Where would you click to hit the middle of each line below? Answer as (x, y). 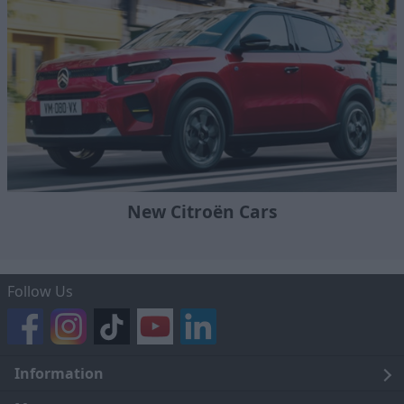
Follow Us (40, 292)
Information (59, 374)
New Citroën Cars (202, 212)
